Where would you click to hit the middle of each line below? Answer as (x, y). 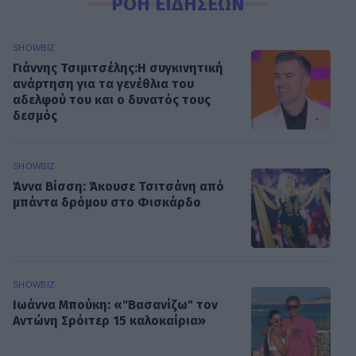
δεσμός (35, 115)
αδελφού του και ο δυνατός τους (112, 99)
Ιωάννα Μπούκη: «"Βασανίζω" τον (115, 304)
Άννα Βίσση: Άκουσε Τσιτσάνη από (118, 186)
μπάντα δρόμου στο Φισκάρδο (107, 202)
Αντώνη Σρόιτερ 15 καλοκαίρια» (109, 320)
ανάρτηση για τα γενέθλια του (103, 83)
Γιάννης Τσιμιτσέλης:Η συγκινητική (118, 68)
